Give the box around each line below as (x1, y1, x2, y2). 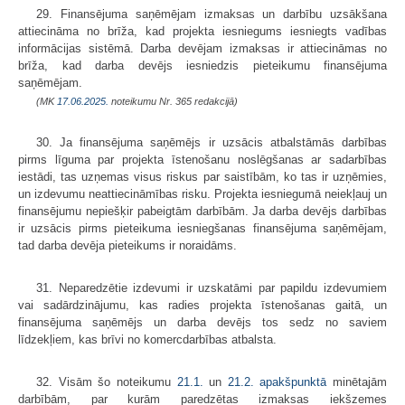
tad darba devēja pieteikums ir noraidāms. (18, 238, 237, 252)
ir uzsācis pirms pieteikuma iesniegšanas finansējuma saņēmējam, (18, 221, 387, 235)
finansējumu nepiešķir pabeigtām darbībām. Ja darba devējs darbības (18, 203, 387, 218)
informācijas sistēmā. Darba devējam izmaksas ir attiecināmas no (18, 41, 387, 55)
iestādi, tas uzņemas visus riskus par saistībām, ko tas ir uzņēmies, (18, 169, 387, 184)
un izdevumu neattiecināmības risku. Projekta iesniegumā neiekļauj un (18, 186, 387, 201)
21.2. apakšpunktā (227, 374, 327, 389)
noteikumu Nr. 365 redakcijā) (108, 95, 238, 107)
